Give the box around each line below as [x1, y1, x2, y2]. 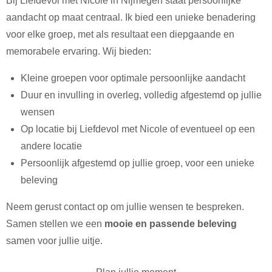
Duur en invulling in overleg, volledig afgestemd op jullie [21, 90, 262, 101]
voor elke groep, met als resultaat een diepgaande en [6, 29, 234, 40]
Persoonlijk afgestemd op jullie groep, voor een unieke [21, 158, 254, 169]
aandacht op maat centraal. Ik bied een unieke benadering [6, 12, 256, 23]
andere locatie [21, 141, 82, 152]
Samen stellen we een [6, 219, 104, 229]
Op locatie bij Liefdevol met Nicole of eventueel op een [21, 124, 255, 135]
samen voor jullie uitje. [6, 236, 103, 246]
